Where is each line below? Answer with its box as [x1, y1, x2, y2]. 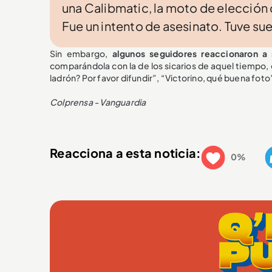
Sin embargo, [50, 48, 112, 59]
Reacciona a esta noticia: [50, 144, 202, 160]
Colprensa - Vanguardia [50, 97, 146, 108]
